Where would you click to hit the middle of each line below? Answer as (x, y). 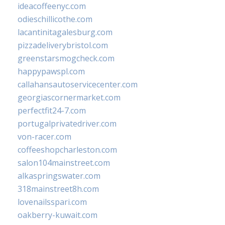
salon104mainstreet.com (64, 163)
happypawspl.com (51, 72)
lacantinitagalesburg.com (65, 32)
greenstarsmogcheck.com (66, 59)
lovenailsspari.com (52, 202)
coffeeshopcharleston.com (67, 150)
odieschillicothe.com (55, 19)
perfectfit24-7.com (52, 111)
